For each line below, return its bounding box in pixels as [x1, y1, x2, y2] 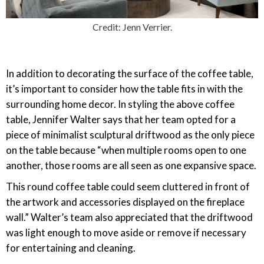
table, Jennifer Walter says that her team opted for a [6, 113, 236, 126]
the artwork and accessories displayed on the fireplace [6, 196, 245, 208]
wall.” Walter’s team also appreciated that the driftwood [6, 211, 253, 223]
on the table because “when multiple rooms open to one [6, 144, 246, 156]
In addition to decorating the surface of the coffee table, [6, 67, 253, 80]
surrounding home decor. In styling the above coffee [6, 98, 235, 110]
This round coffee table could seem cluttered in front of [6, 180, 250, 193]
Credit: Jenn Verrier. [92, 21, 172, 32]
